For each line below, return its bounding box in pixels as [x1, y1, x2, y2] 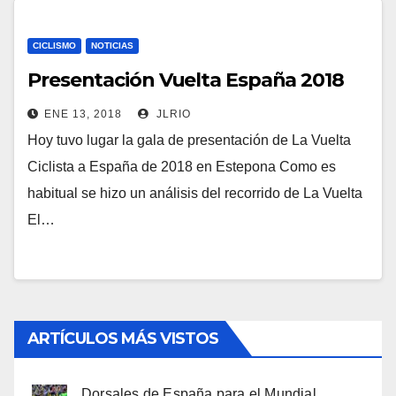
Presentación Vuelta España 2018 [27, 68, 344, 92]
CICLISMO [33, 41, 76, 50]
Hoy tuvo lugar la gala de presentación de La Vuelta [27, 133, 351, 148]
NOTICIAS [91, 41, 133, 50]
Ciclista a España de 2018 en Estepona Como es [27, 159, 336, 174]
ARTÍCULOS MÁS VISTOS [27, 329, 218, 348]
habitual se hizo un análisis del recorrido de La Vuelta [27, 186, 362, 201]
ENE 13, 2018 [44, 108, 122, 120]
